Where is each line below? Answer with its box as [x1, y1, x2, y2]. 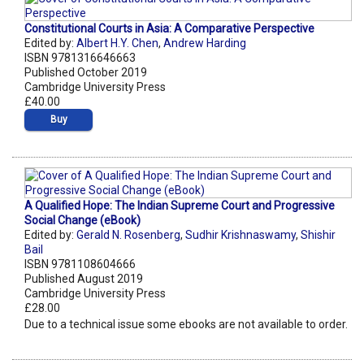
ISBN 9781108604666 [24, 258, 136, 271]
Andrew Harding [163, 37, 246, 50]
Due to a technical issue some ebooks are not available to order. [24, 318, 348, 331]
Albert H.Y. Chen [76, 37, 158, 50]
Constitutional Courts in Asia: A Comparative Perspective [24, 22, 314, 36]
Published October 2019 [24, 66, 147, 80]
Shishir [301, 228, 336, 242]
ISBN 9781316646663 [24, 51, 136, 65]
